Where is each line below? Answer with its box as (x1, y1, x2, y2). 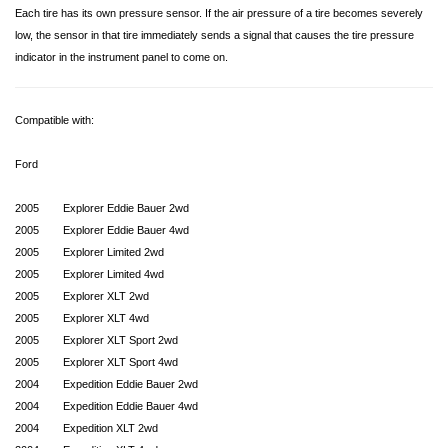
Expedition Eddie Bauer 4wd (63, 400, 198, 412)
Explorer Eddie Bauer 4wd (63, 224, 189, 236)
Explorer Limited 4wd (63, 268, 164, 280)
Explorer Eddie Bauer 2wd (63, 202, 189, 214)
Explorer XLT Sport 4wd (63, 356, 178, 368)
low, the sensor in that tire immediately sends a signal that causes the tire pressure (15, 29, 414, 41)
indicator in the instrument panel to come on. (15, 51, 231, 63)
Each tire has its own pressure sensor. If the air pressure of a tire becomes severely (15, 7, 423, 19)
